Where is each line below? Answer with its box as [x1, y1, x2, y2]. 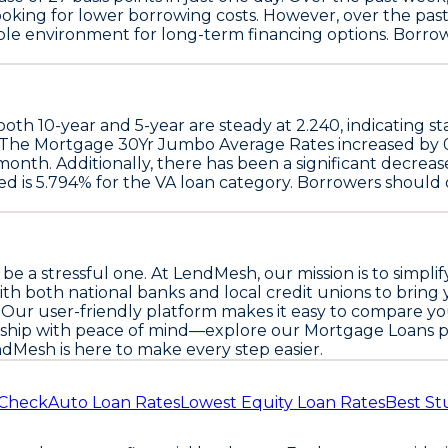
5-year [135, 115, 185, 135]
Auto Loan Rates [48, 393, 180, 413]
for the [92, 172, 155, 192]
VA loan [155, 172, 215, 192]
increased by [334, 134, 443, 154]
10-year [38, 115, 96, 135]
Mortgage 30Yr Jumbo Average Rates [34, 134, 334, 154]
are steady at [185, 115, 296, 135]
